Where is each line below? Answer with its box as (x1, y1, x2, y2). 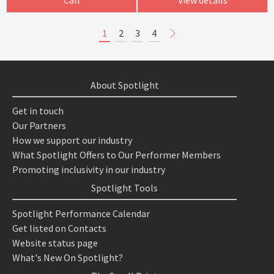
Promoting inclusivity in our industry (12, 163, 165, 176)
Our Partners (12, 119, 66, 131)
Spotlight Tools (91, 181, 158, 194)
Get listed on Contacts (12, 221, 106, 234)
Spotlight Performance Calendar (12, 207, 150, 220)
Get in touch (12, 104, 64, 117)
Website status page (12, 236, 98, 249)
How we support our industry (12, 133, 132, 146)
